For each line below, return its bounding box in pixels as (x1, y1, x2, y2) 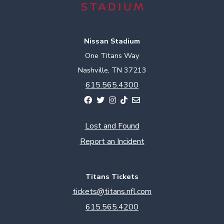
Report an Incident (79, 135, 144, 147)
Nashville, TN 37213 (77, 64, 146, 75)
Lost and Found (84, 120, 139, 131)
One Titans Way (84, 50, 139, 60)
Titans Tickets (85, 171, 138, 181)
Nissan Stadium (84, 35, 140, 46)
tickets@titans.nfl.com (72, 185, 151, 197)
